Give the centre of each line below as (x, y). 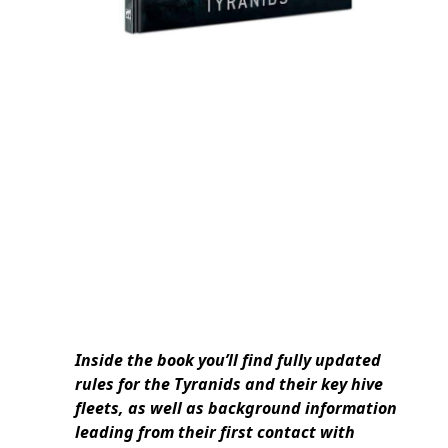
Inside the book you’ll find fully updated (228, 359)
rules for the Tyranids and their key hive (229, 383)
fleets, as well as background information (236, 407)
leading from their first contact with (215, 431)
